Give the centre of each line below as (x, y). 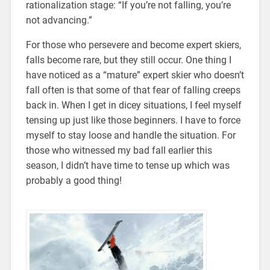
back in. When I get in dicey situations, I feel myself (133, 105)
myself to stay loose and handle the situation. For (130, 135)
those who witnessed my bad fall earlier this (119, 150)
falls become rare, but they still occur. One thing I (128, 60)
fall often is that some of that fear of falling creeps (133, 90)
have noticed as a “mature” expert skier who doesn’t (135, 75)
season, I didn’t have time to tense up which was (127, 165)
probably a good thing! (74, 180)
